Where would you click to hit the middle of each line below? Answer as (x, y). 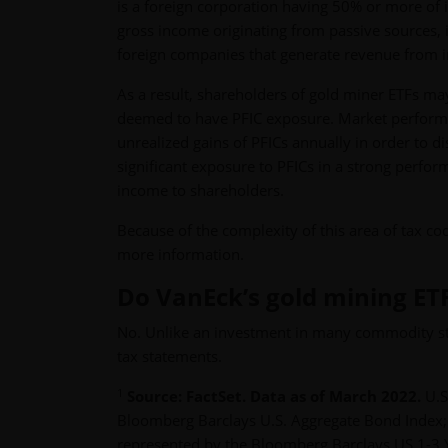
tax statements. (169, 356)
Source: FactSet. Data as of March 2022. (276, 396)
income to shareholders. (200, 190)
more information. (180, 254)
